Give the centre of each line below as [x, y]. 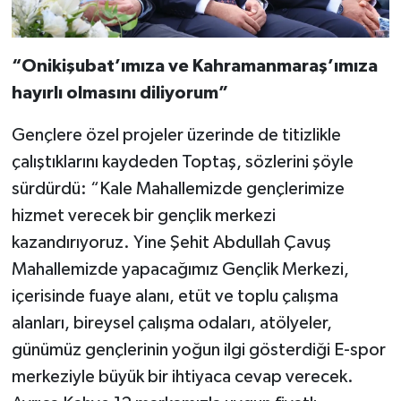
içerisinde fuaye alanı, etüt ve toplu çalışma [175, 297]
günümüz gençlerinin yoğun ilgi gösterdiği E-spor [198, 350]
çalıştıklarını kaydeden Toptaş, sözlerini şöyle [182, 162]
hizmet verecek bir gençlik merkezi [143, 216]
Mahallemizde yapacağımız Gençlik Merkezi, [180, 270]
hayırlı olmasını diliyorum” [119, 94]
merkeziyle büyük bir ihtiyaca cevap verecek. [182, 377]
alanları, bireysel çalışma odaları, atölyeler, [171, 324]
